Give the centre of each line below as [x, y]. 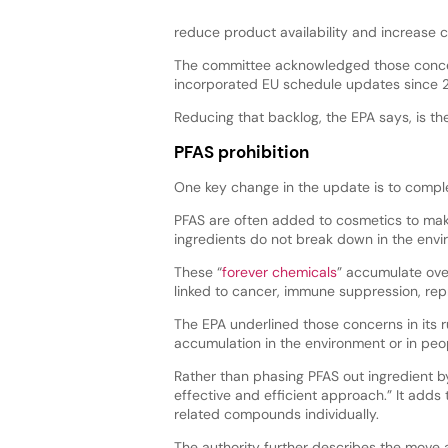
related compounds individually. [278, 413]
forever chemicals [279, 271]
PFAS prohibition [241, 151]
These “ [197, 271]
